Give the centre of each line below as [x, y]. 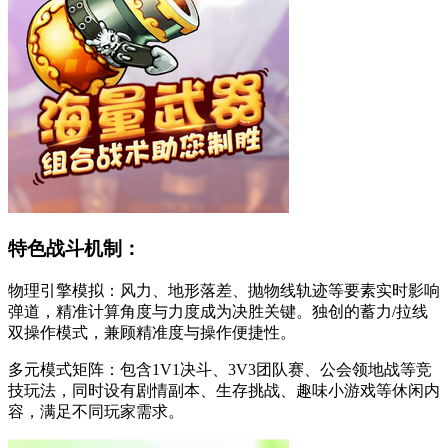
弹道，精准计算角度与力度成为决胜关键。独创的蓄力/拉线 [218, 311]
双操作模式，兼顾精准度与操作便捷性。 [152, 332]
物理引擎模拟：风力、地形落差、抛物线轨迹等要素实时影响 [224, 290]
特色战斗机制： [74, 249]
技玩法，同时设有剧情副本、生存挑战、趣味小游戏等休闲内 [224, 390]
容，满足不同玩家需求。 [96, 411]
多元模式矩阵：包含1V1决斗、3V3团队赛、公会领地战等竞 [220, 369]
